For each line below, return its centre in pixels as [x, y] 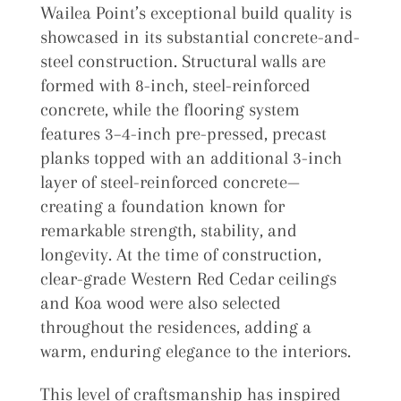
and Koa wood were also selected [160, 303]
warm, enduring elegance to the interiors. [195, 351]
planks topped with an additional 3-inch [191, 158]
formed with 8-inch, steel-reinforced [175, 85]
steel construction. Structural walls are [183, 61]
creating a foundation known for [162, 206]
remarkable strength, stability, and [168, 230]
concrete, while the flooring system [170, 109]
